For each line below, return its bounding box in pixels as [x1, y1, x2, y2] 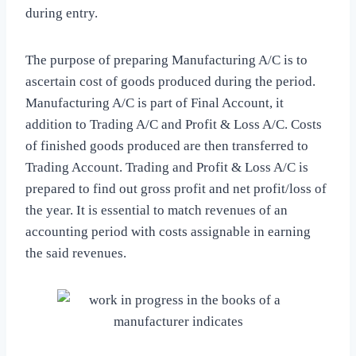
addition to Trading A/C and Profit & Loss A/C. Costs [25, 117, 322, 133]
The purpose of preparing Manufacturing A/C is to [25, 52, 308, 68]
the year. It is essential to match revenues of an [25, 203, 288, 219]
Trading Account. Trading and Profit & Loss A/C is [25, 160, 308, 176]
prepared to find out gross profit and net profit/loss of [25, 181, 327, 197]
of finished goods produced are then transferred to [25, 138, 308, 154]
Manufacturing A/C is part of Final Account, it [25, 95, 284, 111]
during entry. [25, 6, 98, 21]
